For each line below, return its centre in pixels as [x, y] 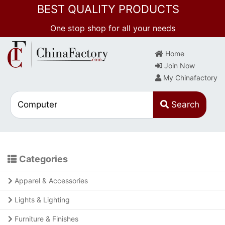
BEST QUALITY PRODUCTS [113, 9]
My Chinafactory [189, 78]
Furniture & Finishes [46, 219]
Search [184, 104]
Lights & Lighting [42, 200]
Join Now [178, 66]
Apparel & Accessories [51, 181]
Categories [43, 159]
